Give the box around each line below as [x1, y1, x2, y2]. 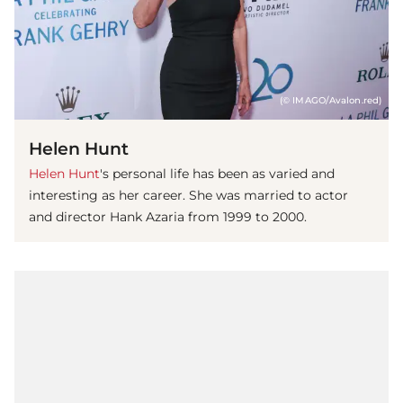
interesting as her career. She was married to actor [29, 187, 348, 204]
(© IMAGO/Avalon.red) [280, 95, 381, 106]
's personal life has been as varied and [100, 166, 335, 183]
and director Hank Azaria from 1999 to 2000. [29, 209, 307, 226]
